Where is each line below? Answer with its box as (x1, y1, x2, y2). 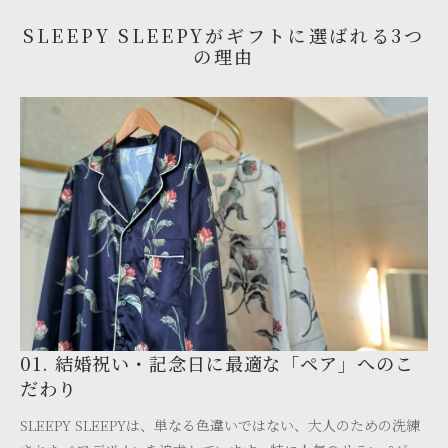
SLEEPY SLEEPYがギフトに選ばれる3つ (23, 22, 425, 49)
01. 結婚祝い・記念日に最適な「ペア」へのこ (20, 350, 414, 377)
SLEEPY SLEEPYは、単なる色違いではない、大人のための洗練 (20, 415, 420, 436)
